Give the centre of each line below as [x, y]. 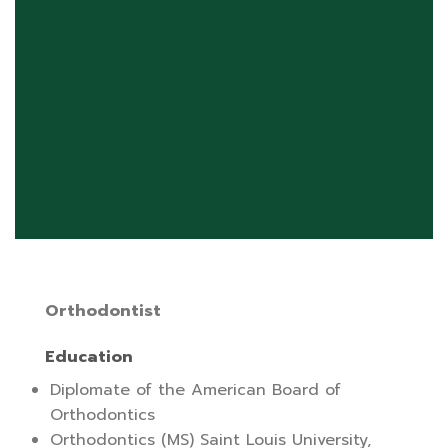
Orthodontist [103, 311]
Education [89, 357]
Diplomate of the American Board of [195, 390]
